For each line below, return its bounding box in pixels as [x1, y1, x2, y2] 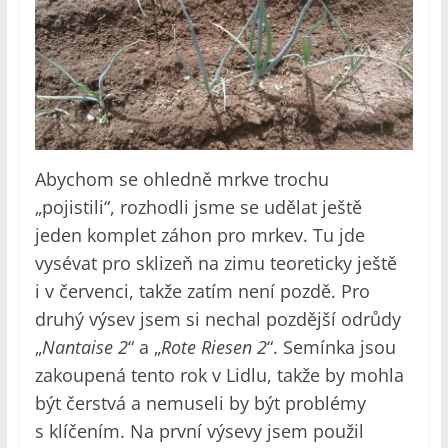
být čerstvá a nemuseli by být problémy [34, 390, 366, 415]
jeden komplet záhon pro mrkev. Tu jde [34, 222, 365, 247]
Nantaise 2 [41, 334, 128, 359]
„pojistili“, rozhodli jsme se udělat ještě [34, 194, 362, 219]
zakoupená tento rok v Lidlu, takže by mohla [34, 362, 404, 387]
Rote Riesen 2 [160, 334, 267, 359]
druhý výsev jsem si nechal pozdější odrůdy [34, 306, 401, 331]
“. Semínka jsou [266, 334, 396, 359]
